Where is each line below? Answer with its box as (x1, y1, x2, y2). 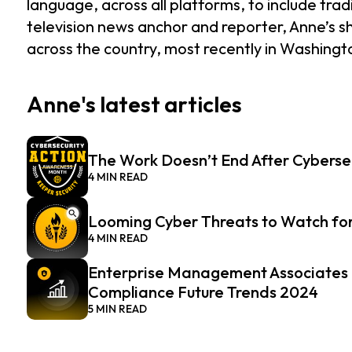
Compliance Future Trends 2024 (88, 282, 321, 302)
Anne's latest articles (27, 90, 242, 118)
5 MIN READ (88, 302, 147, 316)
